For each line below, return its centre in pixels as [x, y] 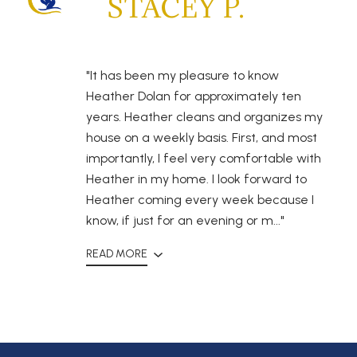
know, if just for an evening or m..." [185, 220]
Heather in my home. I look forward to [196, 178]
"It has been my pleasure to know [182, 75]
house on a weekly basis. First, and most [202, 137]
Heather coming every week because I [200, 199]
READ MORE [117, 253]
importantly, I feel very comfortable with [204, 158]
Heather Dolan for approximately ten [194, 96]
